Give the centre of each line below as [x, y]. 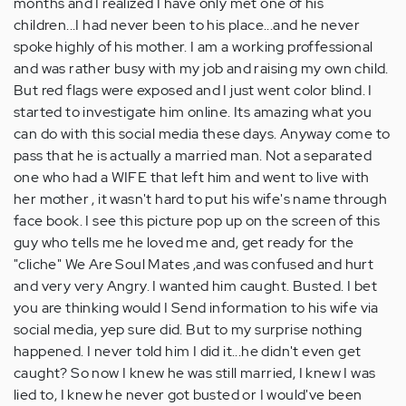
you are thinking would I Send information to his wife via [196, 308]
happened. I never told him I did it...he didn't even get [188, 352]
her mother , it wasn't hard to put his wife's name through [201, 199]
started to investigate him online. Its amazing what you [193, 112]
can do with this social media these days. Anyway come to [202, 134]
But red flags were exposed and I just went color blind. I [193, 91]
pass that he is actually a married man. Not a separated [193, 156]
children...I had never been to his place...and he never [187, 25]
